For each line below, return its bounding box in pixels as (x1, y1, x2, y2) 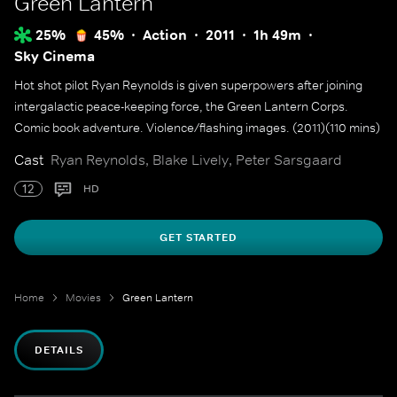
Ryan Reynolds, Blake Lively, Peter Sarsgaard (51, 151, 342, 168)
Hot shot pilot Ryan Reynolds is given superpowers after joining (14, 77, 362, 93)
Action (143, 26, 187, 44)
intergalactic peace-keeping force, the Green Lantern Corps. (14, 98, 348, 114)
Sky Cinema (14, 47, 95, 66)
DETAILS (35, 343, 83, 357)
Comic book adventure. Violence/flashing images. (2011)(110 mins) (14, 120, 380, 136)
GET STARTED (159, 230, 238, 245)
